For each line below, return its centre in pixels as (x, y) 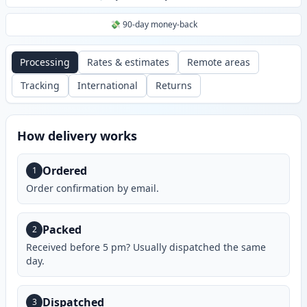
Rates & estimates (128, 62)
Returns (174, 86)
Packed (62, 230)
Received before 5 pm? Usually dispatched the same (146, 247)
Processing (45, 62)
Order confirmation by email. (93, 188)
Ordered (65, 171)
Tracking (40, 86)
